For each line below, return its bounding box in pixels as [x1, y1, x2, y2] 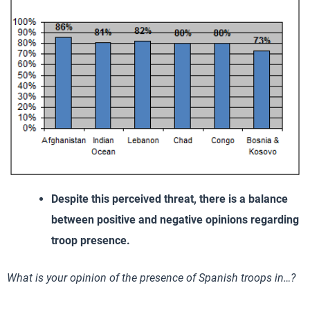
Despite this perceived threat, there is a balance [51, 192, 288, 206]
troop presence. [51, 234, 130, 248]
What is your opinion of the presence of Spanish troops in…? [7, 271, 295, 285]
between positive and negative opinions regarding [51, 213, 299, 227]
